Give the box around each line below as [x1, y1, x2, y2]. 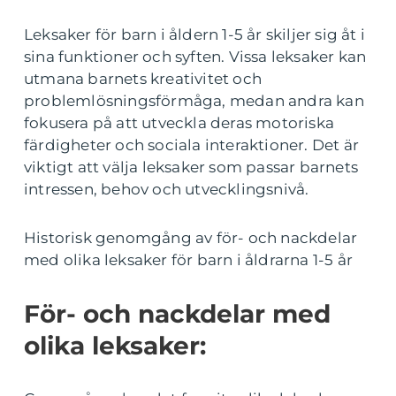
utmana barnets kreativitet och [24, 70, 262, 88]
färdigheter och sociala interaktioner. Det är [24, 136, 360, 155]
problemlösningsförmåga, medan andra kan [24, 92, 364, 110]
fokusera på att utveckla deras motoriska [24, 114, 335, 133]
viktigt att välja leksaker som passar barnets [24, 158, 359, 177]
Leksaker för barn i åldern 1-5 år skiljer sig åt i [24, 26, 366, 44]
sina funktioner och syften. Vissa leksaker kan [24, 48, 367, 66]
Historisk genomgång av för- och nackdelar [24, 229, 358, 247]
